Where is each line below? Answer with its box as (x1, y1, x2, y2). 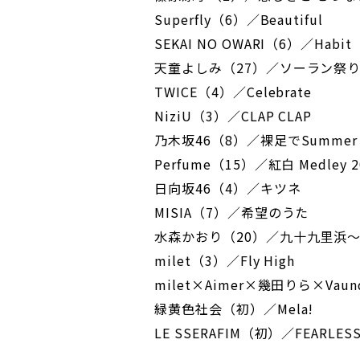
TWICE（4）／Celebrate (154, 82, 313, 102)
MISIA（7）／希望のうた (154, 202, 309, 223)
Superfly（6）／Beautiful (154, 10, 324, 30)
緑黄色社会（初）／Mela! (154, 299, 314, 319)
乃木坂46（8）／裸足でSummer (154, 130, 358, 150)
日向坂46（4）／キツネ (154, 178, 301, 198)
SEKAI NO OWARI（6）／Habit (154, 34, 353, 54)
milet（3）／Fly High (154, 251, 296, 271)
